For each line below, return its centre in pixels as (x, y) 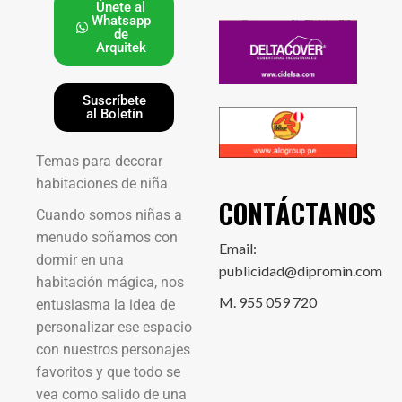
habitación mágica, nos (110, 282)
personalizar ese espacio (114, 327)
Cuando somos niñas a (109, 214)
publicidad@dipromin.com (301, 271)
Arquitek (121, 47)
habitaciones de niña (102, 183)
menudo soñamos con (107, 237)
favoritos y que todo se (108, 371)
